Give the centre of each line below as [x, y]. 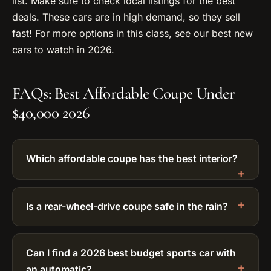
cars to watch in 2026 [62, 50]
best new [232, 34]
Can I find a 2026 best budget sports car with [131, 253]
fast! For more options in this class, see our [112, 34]
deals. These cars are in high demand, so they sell [126, 17]
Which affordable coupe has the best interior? [132, 159]
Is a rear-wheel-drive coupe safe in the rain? [127, 207]
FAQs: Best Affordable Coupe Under [124, 94]
